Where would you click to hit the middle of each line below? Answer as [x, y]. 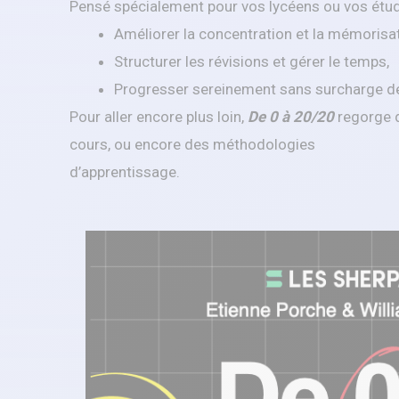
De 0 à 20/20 [291, 117]
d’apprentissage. [125, 172]
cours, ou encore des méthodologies [192, 144]
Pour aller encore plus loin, [159, 117]
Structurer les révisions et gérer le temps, [252, 61]
